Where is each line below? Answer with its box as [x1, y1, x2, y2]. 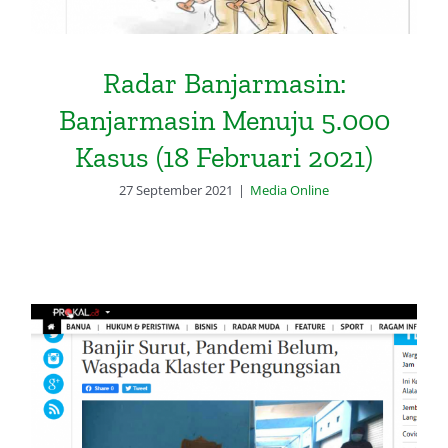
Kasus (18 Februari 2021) [75, 140, 373, 175]
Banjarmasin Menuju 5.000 [58, 103, 390, 138]
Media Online [250, 181, 329, 200]
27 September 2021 [119, 181, 233, 200]
